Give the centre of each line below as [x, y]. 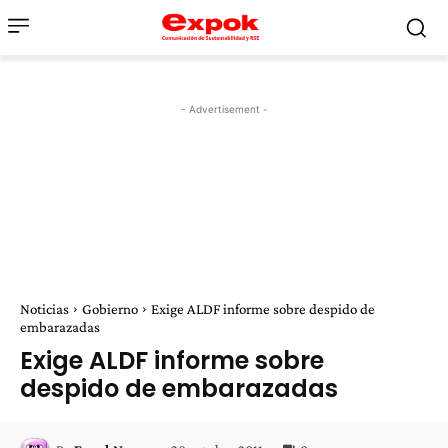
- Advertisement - [224, 109]
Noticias [44, 309]
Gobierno [110, 309]
